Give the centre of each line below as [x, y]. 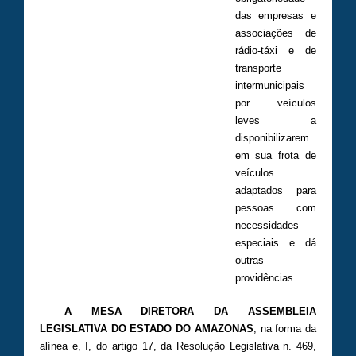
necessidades [267, 226]
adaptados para [275, 191]
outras [249, 261]
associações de [275, 33]
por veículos [275, 103]
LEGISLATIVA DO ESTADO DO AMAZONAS [147, 328]
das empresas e [275, 16]
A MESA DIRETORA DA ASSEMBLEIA [190, 311]
